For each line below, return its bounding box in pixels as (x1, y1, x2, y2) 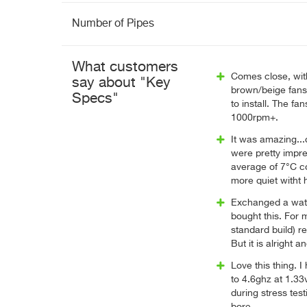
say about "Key (72, 76, 171, 90)
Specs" (72, 92, 119, 106)
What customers (72, 60, 178, 75)
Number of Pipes (72, 19, 154, 29)
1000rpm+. (230, 113, 278, 123)
